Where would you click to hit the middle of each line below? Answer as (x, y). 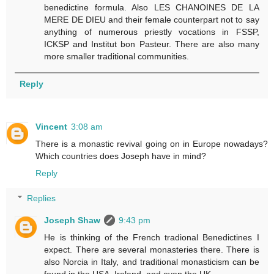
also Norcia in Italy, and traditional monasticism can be (152, 262)
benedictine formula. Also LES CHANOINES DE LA (152, 7)
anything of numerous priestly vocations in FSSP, (152, 31)
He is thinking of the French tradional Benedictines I (152, 238)
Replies (42, 198)
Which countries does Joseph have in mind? (121, 156)
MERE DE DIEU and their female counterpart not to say (152, 19)
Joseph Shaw (72, 220)
